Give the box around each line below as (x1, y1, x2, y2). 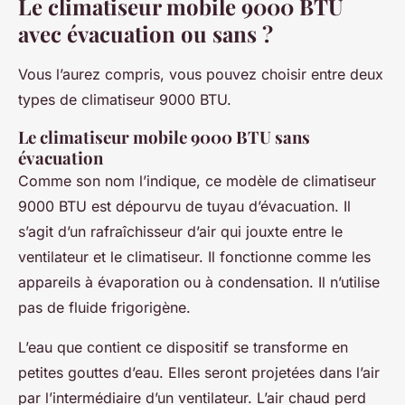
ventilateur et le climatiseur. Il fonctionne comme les (18, 247, 371, 266)
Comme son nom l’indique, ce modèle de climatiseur (18, 171, 376, 190)
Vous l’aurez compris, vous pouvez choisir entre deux (18, 64, 383, 83)
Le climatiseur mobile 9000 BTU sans (18, 125, 310, 148)
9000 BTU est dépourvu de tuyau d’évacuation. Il (18, 196, 351, 215)
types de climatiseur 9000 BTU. (18, 89, 231, 108)
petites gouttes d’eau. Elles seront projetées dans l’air (18, 363, 380, 381)
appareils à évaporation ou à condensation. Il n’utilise (18, 272, 380, 291)
